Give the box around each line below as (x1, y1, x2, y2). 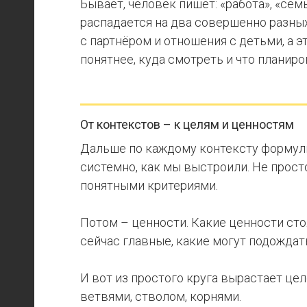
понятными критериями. (80, 178, 218, 193)
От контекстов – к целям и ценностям (80, 117, 294, 132)
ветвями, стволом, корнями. (80, 289, 241, 304)
